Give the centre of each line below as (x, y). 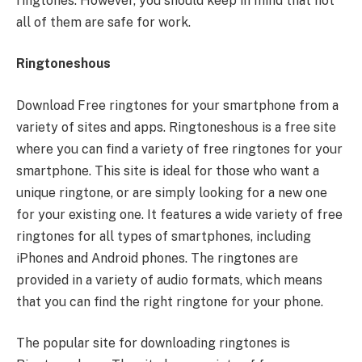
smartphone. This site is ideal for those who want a (168, 170)
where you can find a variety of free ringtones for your (179, 149)
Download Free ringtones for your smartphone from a (177, 105)
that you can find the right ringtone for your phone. (170, 301)
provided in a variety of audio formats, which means (169, 280)
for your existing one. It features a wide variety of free (179, 214)
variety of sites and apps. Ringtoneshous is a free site (176, 127)
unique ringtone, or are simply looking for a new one (172, 192)
